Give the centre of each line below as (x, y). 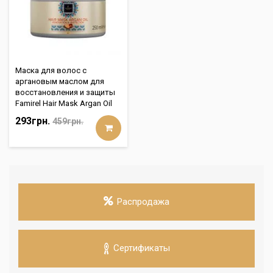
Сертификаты (141, 248)
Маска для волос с (51, 70)
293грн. (33, 121)
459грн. (68, 121)
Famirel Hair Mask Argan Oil (64, 103)
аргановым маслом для (60, 81)
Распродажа (143, 202)
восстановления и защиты (65, 92)
